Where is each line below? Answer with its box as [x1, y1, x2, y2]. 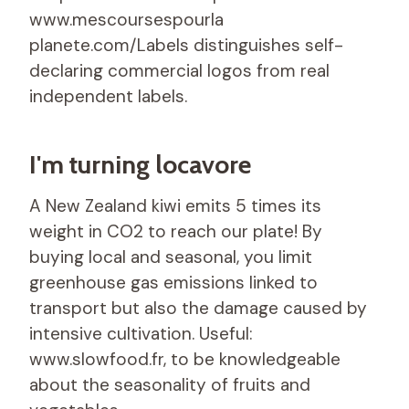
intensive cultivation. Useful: [29, 321, 253, 345]
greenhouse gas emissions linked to [29, 270, 318, 294]
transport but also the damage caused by [29, 296, 367, 320]
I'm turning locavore [29, 148, 251, 180]
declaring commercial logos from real [29, 58, 330, 82]
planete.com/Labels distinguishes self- [29, 33, 343, 57]
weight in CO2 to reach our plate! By [29, 219, 322, 243]
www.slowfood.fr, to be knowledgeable [29, 347, 341, 371]
